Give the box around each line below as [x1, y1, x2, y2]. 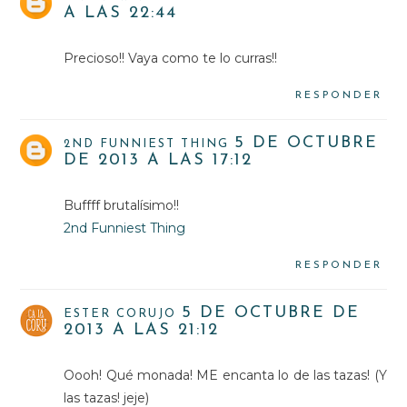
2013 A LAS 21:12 [64, 322, 220, 340]
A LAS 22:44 [64, 5, 178, 23]
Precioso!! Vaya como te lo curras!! [64, 50, 278, 67]
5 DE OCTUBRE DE [182, 304, 361, 323]
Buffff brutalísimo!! [64, 197, 180, 214]
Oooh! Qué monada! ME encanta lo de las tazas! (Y [64, 367, 387, 384]
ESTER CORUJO [64, 308, 177, 321]
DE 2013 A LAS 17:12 [64, 152, 253, 170]
